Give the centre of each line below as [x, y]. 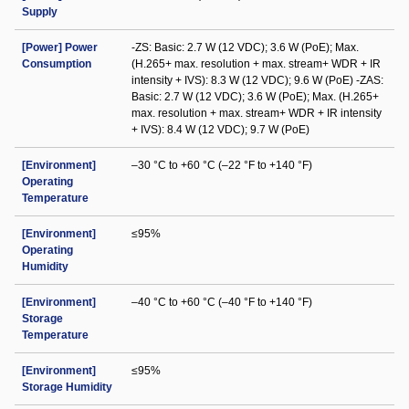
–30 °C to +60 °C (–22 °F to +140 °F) [222, 165]
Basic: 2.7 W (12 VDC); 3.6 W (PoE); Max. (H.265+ [255, 97]
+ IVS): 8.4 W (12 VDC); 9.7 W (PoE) [220, 130]
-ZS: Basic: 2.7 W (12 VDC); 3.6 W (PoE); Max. [245, 47]
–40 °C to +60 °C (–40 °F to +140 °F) [222, 302]
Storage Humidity [67, 387]
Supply [40, 12]
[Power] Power [60, 47]
